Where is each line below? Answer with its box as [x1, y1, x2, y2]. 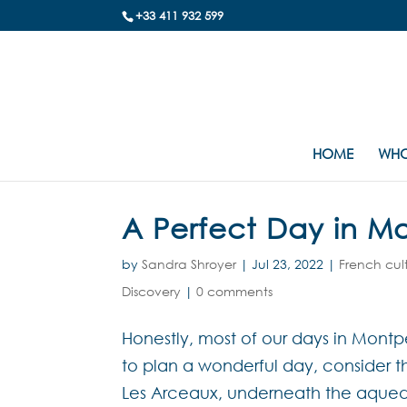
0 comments [196, 283, 273, 300]
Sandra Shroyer [142, 255, 237, 273]
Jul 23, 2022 [252, 255, 324, 273]
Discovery [122, 283, 182, 300]
